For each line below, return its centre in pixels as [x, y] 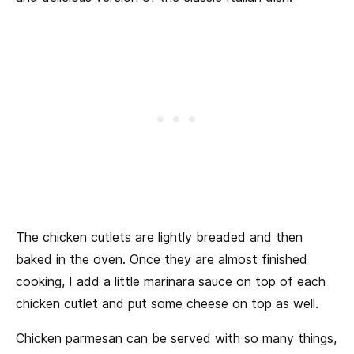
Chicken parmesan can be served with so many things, [176, 339]
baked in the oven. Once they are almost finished [162, 260]
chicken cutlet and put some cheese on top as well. [167, 304]
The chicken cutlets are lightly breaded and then [159, 238]
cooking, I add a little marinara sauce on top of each [171, 282]
